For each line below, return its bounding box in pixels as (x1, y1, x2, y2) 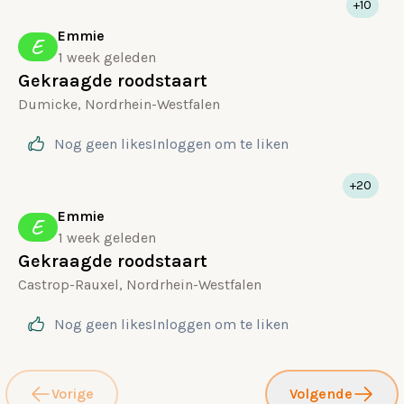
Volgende (289, 385, 353, 402)
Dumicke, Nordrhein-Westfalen (18, 96, 220, 113)
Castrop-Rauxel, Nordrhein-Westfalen (18, 276, 262, 293)
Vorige (51, 385, 94, 402)
